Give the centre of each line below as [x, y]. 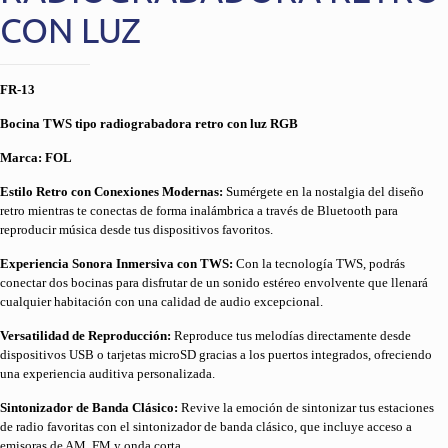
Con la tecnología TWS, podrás [319, 264]
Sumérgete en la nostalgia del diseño [323, 192]
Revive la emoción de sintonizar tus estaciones [306, 408]
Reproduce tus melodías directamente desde [291, 336]
